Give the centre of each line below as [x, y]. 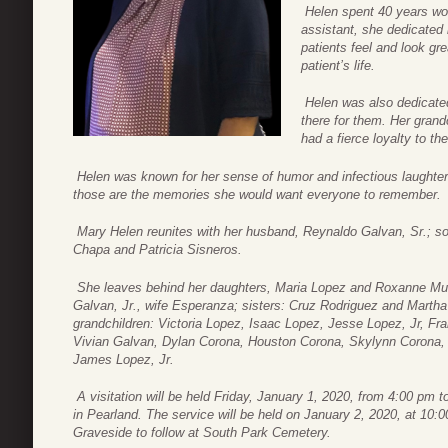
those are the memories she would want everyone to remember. [257, 194]
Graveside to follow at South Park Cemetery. [204, 433]
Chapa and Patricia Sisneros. [157, 250]
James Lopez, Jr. [123, 359]
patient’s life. [338, 65]
